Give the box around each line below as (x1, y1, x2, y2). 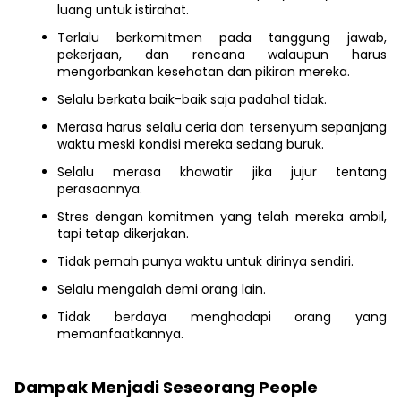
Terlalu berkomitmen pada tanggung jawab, (57, 29, 387, 47)
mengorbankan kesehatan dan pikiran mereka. (57, 63, 350, 81)
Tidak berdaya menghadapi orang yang (57, 308, 387, 326)
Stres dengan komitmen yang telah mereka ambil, (57, 208, 387, 226)
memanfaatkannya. (57, 325, 183, 343)
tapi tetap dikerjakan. (57, 225, 189, 243)
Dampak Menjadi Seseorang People (14, 376, 318, 398)
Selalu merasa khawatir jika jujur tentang (57, 163, 387, 181)
